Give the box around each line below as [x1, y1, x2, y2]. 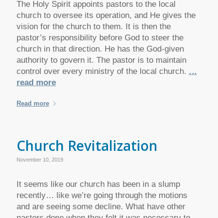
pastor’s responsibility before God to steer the [16, 33, 183, 43]
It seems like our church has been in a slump [16, 180, 180, 189]
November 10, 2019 [16, 156, 63, 163]
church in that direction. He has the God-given [16, 44, 184, 54]
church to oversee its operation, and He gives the [16, 11, 196, 20]
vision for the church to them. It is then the [16, 22, 171, 32]
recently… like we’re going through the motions [16, 191, 187, 200]
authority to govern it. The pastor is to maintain [16, 55, 186, 65]
